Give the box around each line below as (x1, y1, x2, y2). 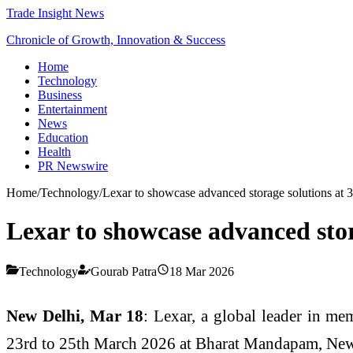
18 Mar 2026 (169, 264, 234, 278)
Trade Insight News (6, 6, 104, 20)
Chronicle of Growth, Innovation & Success (6, 33, 225, 46)
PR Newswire (38, 159, 108, 173)
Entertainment (38, 102, 107, 116)
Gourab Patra (91, 264, 157, 278)
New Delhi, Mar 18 (6, 306, 144, 325)
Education (38, 131, 88, 144)
